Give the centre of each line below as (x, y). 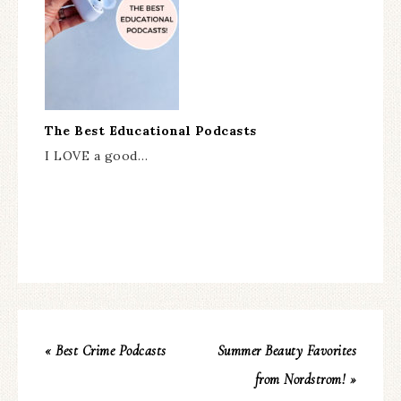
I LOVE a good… (96, 156)
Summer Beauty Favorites (286, 351)
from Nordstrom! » (305, 380)
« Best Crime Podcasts (106, 351)
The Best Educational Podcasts (151, 131)
